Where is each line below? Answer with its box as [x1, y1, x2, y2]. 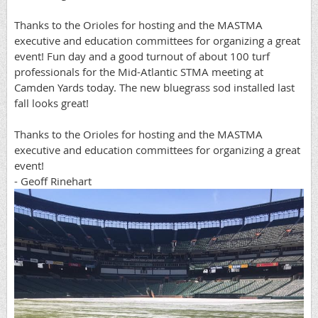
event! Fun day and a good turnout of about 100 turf [14, 48, 270, 63]
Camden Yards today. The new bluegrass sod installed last [14, 79, 295, 94]
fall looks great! [14, 95, 89, 110]
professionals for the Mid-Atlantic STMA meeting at [14, 64, 263, 79]
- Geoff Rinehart [14, 173, 92, 188]
